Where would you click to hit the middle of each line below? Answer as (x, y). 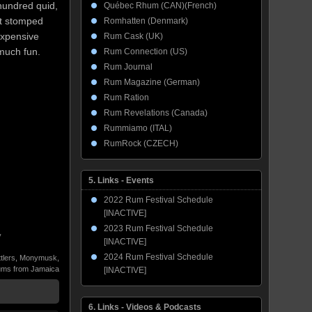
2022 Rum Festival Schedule (158, 200)
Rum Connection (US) (146, 52)
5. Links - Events (121, 180)
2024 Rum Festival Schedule (158, 257)
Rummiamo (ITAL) (138, 128)
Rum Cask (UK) (133, 36)
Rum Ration (126, 97)
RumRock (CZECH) (141, 143)
